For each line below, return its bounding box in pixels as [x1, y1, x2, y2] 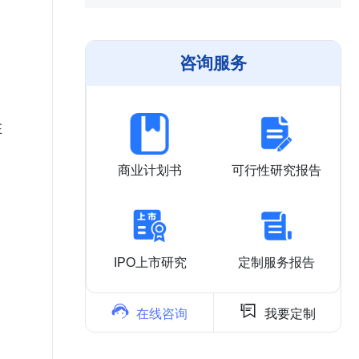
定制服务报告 [238, 256, 315, 269]
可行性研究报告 [232, 163, 321, 177]
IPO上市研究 [113, 256, 187, 269]
